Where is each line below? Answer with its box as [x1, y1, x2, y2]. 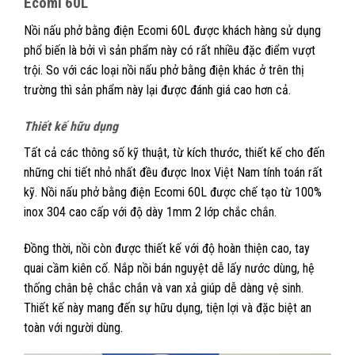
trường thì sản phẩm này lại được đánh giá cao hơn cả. [24, 82, 294, 97]
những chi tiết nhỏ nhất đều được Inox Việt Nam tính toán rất [24, 164, 323, 180]
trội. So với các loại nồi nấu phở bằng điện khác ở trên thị [24, 62, 304, 78]
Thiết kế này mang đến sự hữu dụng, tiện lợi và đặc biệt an [24, 300, 311, 315]
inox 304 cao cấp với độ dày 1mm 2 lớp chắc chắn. [24, 204, 280, 219]
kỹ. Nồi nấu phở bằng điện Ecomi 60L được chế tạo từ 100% [24, 184, 322, 200]
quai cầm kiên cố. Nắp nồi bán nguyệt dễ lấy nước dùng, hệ [24, 260, 315, 276]
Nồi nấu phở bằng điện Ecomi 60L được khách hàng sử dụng [24, 22, 321, 38]
